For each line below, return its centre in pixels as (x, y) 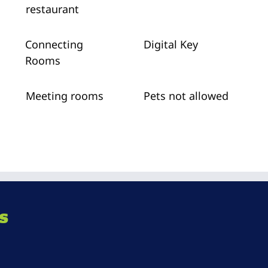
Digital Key (170, 44)
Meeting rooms (65, 96)
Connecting (54, 44)
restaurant (52, 9)
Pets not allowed (186, 96)
